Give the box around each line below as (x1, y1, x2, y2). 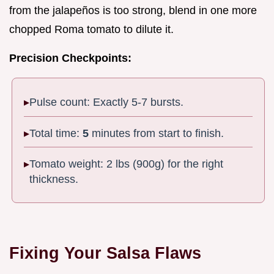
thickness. (29, 173, 79, 186)
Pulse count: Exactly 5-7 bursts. (29, 96, 184, 109)
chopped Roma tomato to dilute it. (9, 23, 174, 35)
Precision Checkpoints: (9, 51, 131, 64)
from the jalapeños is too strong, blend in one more (9, 4, 257, 17)
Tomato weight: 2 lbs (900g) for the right (29, 158, 224, 171)
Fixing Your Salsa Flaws (9, 243, 201, 262)
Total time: (29, 127, 83, 139)
